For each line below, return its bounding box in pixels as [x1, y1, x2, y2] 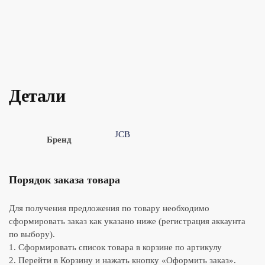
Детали [9, 85, 65, 105]
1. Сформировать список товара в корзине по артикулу [9, 242, 222, 252]
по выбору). [9, 229, 55, 239]
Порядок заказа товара [9, 173, 120, 186]
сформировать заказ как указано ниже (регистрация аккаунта [9, 216, 245, 226]
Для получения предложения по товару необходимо [9, 203, 209, 213]
